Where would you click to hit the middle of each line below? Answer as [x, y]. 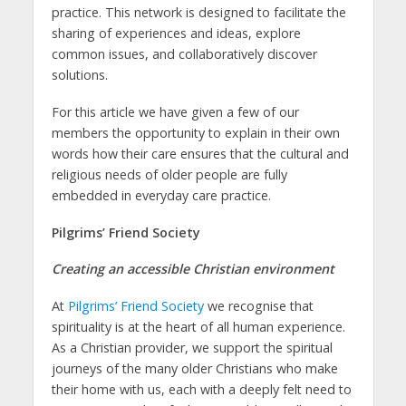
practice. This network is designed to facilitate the [198, 12]
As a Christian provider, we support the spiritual [192, 348]
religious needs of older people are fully [169, 174]
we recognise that [258, 306]
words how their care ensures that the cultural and [200, 153]
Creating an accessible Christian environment [193, 269]
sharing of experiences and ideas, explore [176, 33]
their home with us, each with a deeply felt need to [201, 390]
